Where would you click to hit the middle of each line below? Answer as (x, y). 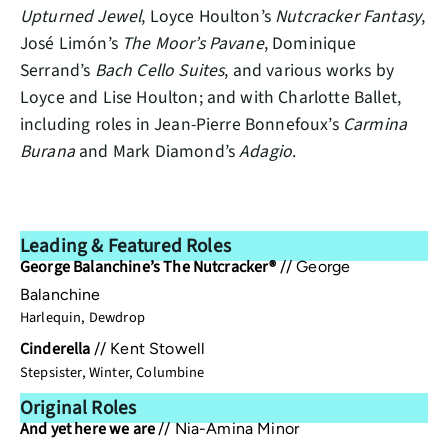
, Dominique (310, 43)
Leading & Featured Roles (125, 245)
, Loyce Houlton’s (208, 16)
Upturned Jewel (81, 16)
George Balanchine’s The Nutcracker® (150, 266)
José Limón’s (71, 43)
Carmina (375, 124)
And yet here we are (89, 428)
